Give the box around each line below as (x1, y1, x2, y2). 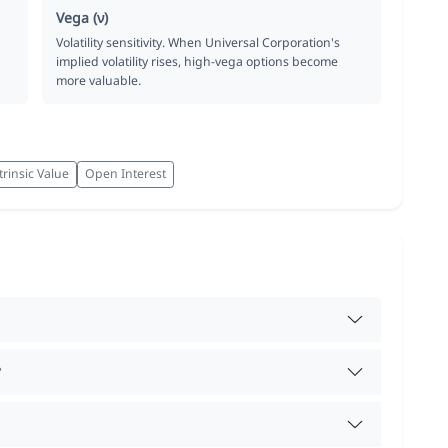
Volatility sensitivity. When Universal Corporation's (56, 33, 341, 51)
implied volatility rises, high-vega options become (56, 52, 339, 70)
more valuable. (56, 71, 142, 89)
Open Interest (85, 165, 166, 183)
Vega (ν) (56, 7, 109, 27)
